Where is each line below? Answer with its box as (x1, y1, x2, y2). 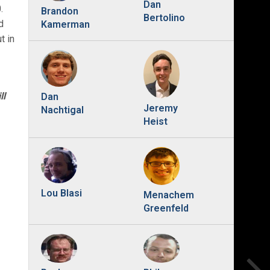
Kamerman (41, 19, 90, 31)
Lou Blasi (41, 187, 82, 199)
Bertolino (143, 12, 185, 24)
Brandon (41, 5, 78, 17)
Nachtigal (41, 104, 84, 116)
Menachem (143, 189, 194, 201)
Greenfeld (143, 202, 189, 214)
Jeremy (143, 102, 178, 115)
